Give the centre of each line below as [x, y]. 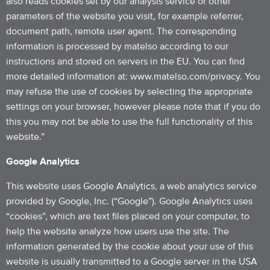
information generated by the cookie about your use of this [130, 246]
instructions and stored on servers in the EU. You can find [125, 61]
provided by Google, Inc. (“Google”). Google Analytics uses [129, 201]
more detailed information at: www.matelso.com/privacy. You [133, 77]
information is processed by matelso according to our [117, 46]
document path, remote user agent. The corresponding [121, 31]
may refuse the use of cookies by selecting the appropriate [129, 92]
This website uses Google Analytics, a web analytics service [131, 186]
